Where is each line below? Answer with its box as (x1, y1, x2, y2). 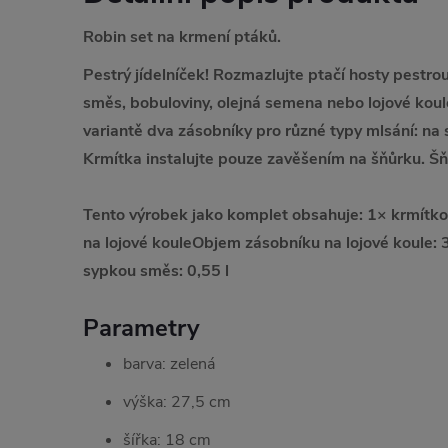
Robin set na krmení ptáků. (83, 26, 281, 48)
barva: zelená (123, 352, 215, 375)
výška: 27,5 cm (123, 390, 231, 413)
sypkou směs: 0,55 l (83, 259, 229, 282)
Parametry (83, 311, 200, 344)
